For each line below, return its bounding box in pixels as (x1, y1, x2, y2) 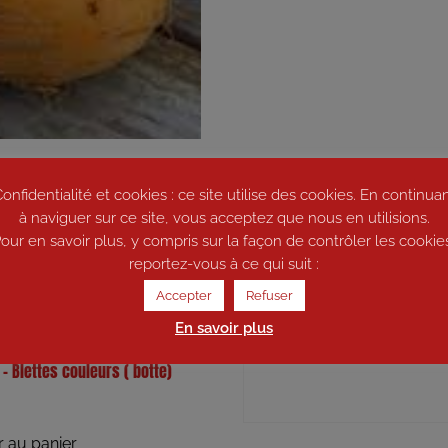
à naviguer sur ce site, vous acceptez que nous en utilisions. (18, 208, 430, 227)
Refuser (245, 288, 293, 304)
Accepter (155, 288, 212, 304)
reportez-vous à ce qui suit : (129, 255, 319, 274)
